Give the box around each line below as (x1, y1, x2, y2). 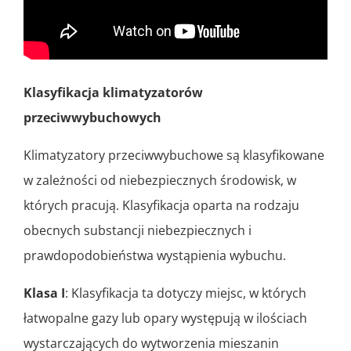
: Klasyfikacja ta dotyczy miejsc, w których (65, 284, 306, 302)
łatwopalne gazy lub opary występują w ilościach (24, 309, 307, 327)
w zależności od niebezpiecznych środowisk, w (24, 171, 296, 189)
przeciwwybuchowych (24, 108, 161, 126)
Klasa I (24, 284, 65, 302)
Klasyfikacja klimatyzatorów (24, 83, 203, 101)
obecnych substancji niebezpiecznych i (24, 221, 251, 239)
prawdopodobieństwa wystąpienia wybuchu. (24, 246, 286, 264)
